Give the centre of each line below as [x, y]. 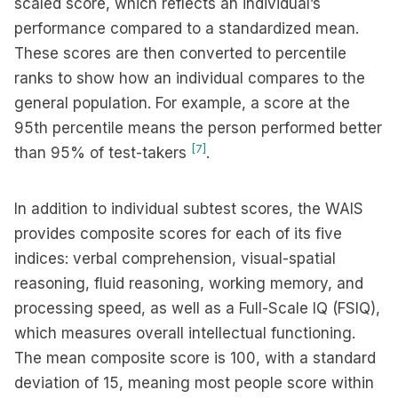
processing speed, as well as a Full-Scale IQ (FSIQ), [197, 308]
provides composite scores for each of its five [178, 234]
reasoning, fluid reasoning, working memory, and [189, 283]
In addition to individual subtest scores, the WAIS [189, 209]
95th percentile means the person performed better [198, 128]
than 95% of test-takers [103, 153]
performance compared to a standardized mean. [187, 28]
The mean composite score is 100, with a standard [195, 358]
